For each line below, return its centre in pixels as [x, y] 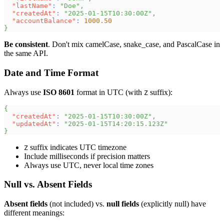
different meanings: [34, 213]
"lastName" [32, 6]
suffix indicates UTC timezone [77, 147]
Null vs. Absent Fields [48, 184]
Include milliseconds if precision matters [87, 156]
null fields [123, 204]
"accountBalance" [44, 21]
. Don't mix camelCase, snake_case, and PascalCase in [134, 44]
